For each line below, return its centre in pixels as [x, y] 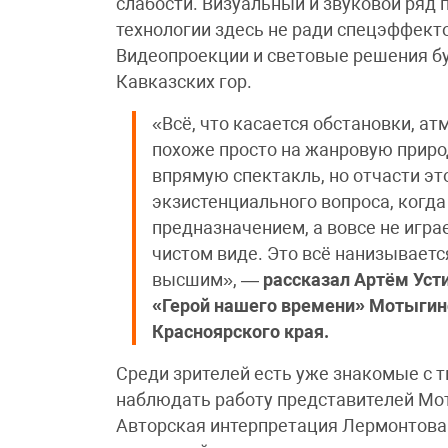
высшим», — [208, 280]
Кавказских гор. [184, 82]
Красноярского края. [241, 332]
